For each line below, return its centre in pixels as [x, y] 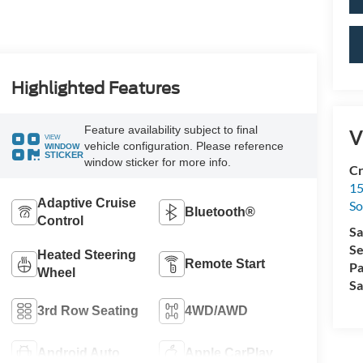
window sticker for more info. [157, 162]
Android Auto [78, 352]
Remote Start [225, 263]
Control [60, 220]
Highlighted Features [95, 89]
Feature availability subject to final [171, 130]
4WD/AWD [217, 310]
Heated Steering [86, 254]
